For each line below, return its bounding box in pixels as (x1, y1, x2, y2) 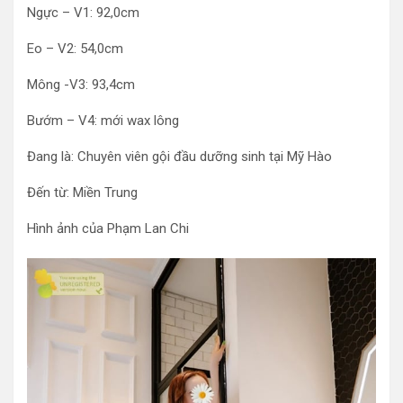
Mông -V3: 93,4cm (27, 76, 135, 93)
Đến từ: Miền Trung (27, 184, 138, 201)
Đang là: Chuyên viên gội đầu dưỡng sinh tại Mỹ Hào (27, 148, 332, 165)
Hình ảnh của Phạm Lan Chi (27, 220, 189, 237)
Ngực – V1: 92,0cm (27, 4, 139, 21)
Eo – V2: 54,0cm (27, 40, 123, 57)
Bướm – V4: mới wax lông (27, 112, 179, 129)
